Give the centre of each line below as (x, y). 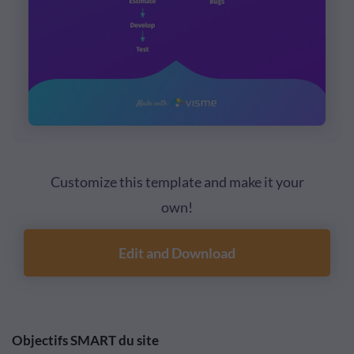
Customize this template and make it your (177, 182)
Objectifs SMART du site (85, 341)
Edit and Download (177, 253)
